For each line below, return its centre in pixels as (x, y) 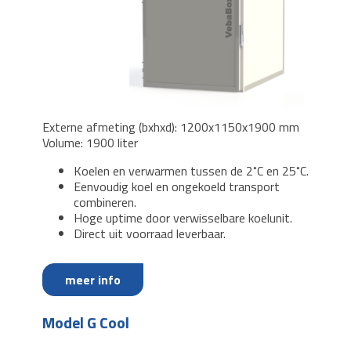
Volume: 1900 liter (92, 143)
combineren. (105, 203)
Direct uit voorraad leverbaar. (150, 234)
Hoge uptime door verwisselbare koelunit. (183, 218)
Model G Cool (86, 323)
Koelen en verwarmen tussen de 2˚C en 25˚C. (191, 171)
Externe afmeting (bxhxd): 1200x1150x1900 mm (171, 127)
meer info (93, 280)
